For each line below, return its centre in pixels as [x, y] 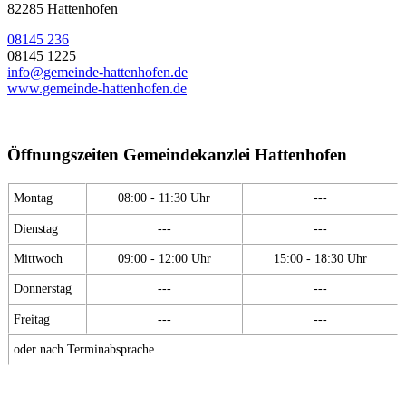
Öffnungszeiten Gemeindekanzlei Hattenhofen [177, 155]
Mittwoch [38, 258]
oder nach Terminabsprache [84, 348]
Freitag [32, 319]
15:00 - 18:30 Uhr [320, 258]
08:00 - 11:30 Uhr [164, 197]
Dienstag [36, 228]
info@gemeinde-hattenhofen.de [97, 72]
